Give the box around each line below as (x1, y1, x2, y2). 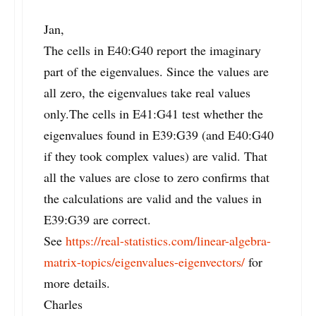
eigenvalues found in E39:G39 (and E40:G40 (44, 126, 274, 144)
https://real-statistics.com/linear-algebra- (66, 232, 271, 250)
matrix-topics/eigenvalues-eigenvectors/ (44, 253, 245, 271)
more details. (44, 274, 110, 292)
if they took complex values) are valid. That (44, 147, 267, 165)
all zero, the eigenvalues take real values (44, 84, 250, 102)
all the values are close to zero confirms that (44, 169, 269, 186)
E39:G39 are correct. (44, 211, 151, 229)
